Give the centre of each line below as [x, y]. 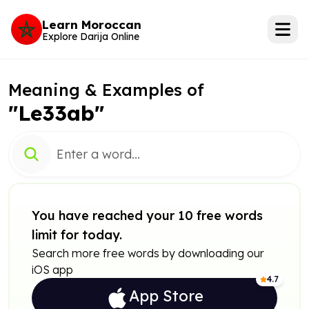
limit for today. [77, 235]
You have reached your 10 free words [147, 216]
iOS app [52, 270]
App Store [166, 296]
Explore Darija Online [91, 36]
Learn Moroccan [92, 24]
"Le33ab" [56, 113]
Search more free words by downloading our [148, 253]
